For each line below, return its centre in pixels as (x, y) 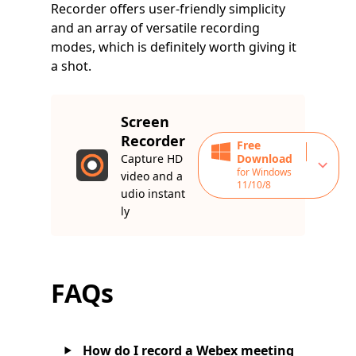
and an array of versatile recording (155, 28)
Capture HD (152, 159)
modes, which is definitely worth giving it (174, 47)
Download (265, 159)
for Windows (264, 172)
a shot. (71, 66)
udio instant (153, 194)
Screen (145, 122)
